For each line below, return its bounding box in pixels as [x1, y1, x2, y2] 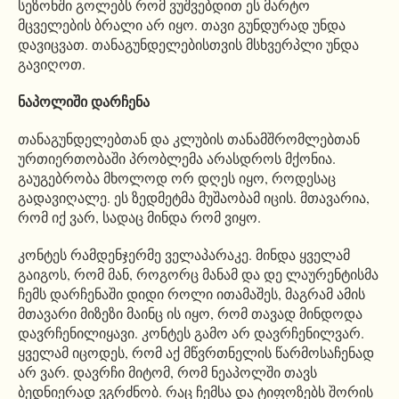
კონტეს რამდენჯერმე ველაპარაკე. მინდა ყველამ [18, 245, 350, 265]
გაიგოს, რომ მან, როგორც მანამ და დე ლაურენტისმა [18, 265, 379, 284]
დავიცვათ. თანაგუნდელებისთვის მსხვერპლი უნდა [18, 35, 359, 54]
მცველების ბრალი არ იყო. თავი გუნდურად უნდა [18, 15, 346, 35]
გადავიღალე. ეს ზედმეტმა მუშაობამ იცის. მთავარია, [18, 188, 370, 208]
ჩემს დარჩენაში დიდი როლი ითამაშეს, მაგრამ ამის [18, 284, 365, 304]
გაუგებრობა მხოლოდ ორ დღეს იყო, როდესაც [18, 168, 336, 188]
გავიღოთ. [18, 54, 85, 74]
